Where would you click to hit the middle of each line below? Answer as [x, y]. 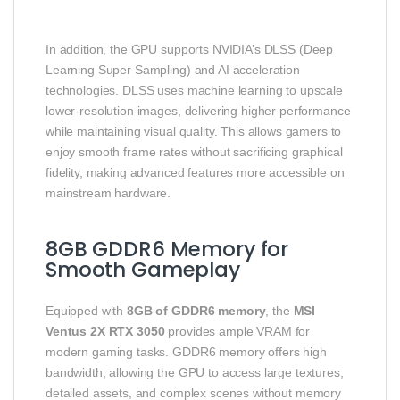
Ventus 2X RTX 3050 [105, 331]
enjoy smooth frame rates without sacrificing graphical [194, 151]
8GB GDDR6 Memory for [167, 249]
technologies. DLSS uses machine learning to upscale [194, 90]
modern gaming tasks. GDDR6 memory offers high [186, 351]
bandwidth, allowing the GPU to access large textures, [195, 372]
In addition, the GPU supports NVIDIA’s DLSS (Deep [190, 49]
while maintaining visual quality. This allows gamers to [194, 131]
